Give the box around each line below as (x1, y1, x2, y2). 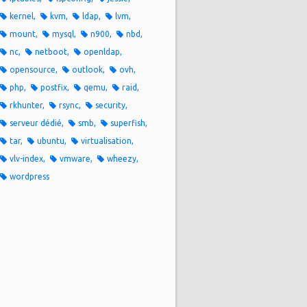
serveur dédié (10, 119, 62, 127)
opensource (10, 65, 56, 74)
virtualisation (81, 136, 132, 145)
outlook (72, 65, 103, 74)
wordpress (10, 172, 49, 181)
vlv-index (10, 154, 43, 163)
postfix (40, 83, 67, 92)
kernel (10, 12, 34, 21)
